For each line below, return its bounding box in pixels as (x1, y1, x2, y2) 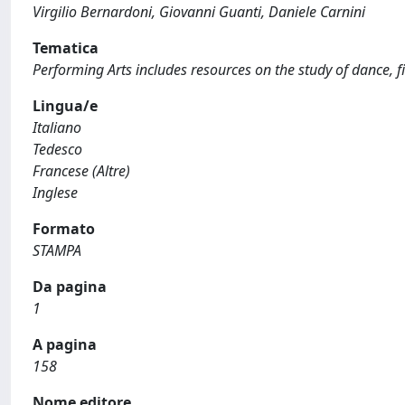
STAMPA (33, 240, 81, 260)
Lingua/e (33, 96, 98, 116)
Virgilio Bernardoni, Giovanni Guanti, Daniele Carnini (33, 2, 365, 22)
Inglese (33, 183, 78, 202)
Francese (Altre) (33, 161, 130, 181)
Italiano (33, 118, 81, 137)
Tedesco (33, 139, 82, 159)
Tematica (33, 38, 99, 58)
